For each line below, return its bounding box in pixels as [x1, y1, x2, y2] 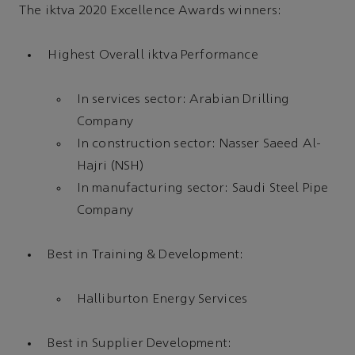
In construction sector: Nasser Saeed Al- [76, 138, 322, 151]
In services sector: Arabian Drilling [76, 94, 290, 107]
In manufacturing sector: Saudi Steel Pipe [76, 182, 329, 196]
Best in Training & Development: [48, 249, 244, 262]
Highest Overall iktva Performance [48, 49, 258, 63]
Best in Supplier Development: [48, 338, 232, 351]
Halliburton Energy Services [76, 293, 248, 307]
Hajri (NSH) [76, 160, 144, 174]
